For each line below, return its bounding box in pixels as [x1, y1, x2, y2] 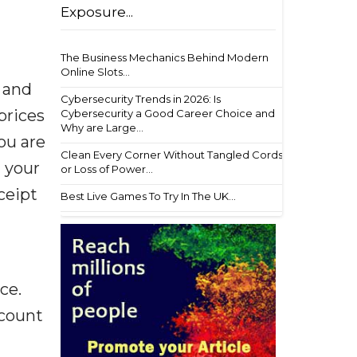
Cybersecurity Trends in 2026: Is [61, 92, 221, 105]
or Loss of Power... [61, 163, 153, 175]
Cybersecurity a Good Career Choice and [61, 107, 275, 120]
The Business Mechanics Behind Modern [61, 51, 269, 64]
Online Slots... [61, 65, 130, 78]
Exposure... [61, 4, 133, 20]
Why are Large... [61, 121, 143, 134]
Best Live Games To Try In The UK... [61, 190, 236, 202]
